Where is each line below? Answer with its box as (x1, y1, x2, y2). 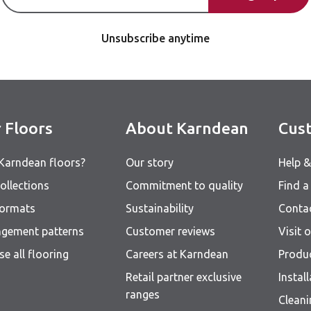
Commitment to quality (126, 179, 243, 192)
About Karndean (126, 119, 249, 137)
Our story (126, 156, 174, 169)
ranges (126, 288, 160, 301)
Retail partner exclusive (126, 271, 242, 283)
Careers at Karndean (126, 248, 228, 260)
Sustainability (126, 202, 194, 215)
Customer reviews (126, 225, 215, 237)
